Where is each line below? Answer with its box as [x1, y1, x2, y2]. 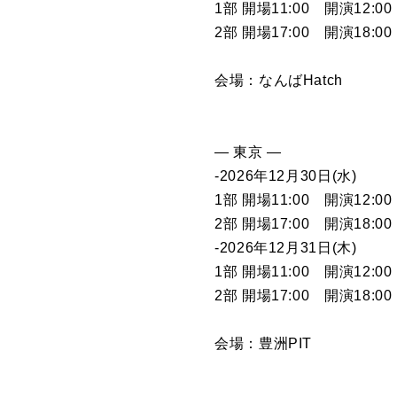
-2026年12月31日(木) [214, 239, 362, 255]
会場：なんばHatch [214, 72, 344, 88]
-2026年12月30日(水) [214, 167, 357, 183]
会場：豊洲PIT [214, 335, 313, 351]
